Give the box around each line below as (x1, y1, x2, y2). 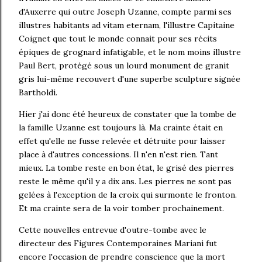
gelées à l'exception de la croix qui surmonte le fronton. (19, 189, 237, 201)
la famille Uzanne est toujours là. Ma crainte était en (19, 122, 223, 133)
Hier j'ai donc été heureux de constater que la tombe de (19, 109, 236, 120)
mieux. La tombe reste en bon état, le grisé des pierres (19, 163, 234, 174)
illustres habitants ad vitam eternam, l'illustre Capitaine (19, 20, 235, 31)
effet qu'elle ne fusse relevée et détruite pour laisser (19, 136, 226, 147)
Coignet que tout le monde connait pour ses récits (19, 33, 217, 44)
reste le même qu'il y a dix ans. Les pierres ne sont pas (19, 176, 232, 187)
